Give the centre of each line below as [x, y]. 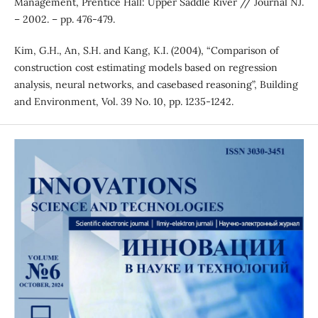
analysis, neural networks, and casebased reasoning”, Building [156, 85]
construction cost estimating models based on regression [146, 68]
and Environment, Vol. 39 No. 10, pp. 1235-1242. [124, 102]
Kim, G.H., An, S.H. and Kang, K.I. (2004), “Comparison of [146, 51]
